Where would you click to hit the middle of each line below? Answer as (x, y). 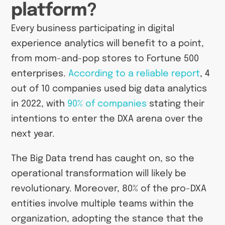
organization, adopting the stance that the (107, 219)
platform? (54, 11)
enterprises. (40, 74)
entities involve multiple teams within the (103, 204)
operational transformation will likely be (99, 174)
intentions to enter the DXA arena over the (107, 119)
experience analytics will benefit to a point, (108, 44)
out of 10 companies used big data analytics (109, 89)
